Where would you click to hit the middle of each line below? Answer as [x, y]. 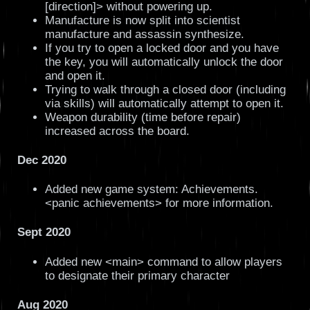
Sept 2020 [44, 232]
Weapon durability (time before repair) [143, 118]
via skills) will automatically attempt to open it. [164, 104]
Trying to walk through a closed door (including [165, 90]
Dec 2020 [42, 161]
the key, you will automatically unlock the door [164, 62]
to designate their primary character [137, 275]
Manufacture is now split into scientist [142, 21]
